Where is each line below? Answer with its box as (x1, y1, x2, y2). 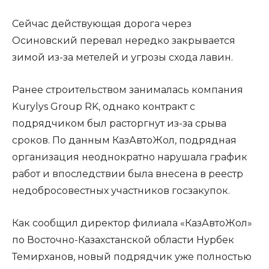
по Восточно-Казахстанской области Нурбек (12, 234, 234, 246)
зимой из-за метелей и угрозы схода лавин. (12, 52, 233, 63)
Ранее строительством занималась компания (12, 84, 243, 95)
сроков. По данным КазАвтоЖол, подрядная (12, 134, 237, 146)
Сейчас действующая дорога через (12, 18, 192, 29)
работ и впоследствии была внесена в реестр (12, 168, 243, 180)
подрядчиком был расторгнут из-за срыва (12, 118, 226, 129)
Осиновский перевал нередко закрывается (12, 35, 235, 46)
